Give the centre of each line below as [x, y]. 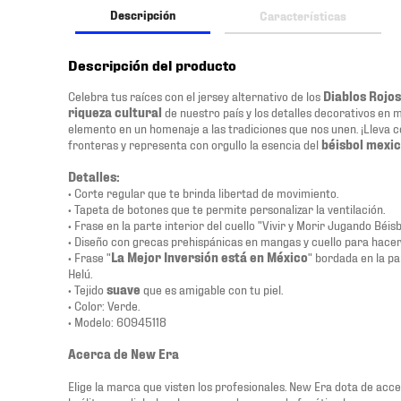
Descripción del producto [152, 64]
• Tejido [87, 289]
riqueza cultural [115, 111]
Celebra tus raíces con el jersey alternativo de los [194, 95]
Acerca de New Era [124, 353]
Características [303, 15]
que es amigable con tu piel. [212, 289]
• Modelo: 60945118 [117, 321]
